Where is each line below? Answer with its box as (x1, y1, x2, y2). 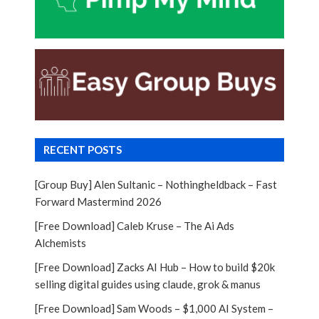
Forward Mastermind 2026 (35, 194, 162, 208)
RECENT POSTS (43, 142, 122, 156)
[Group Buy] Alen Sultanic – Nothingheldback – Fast (35, 177, 277, 191)
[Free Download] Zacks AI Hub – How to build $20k (35, 260, 275, 273)
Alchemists (35, 236, 86, 249)
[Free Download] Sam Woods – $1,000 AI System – (35, 301, 273, 315)
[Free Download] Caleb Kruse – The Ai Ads (35, 219, 234, 232)
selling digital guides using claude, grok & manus (35, 277, 261, 291)
